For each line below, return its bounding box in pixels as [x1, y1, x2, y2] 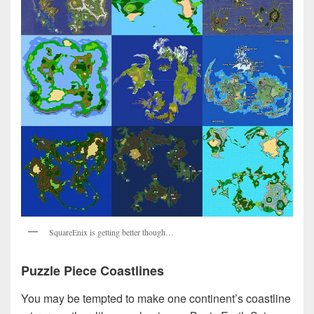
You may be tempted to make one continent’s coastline [21, 290, 291, 307]
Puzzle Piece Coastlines [21, 261, 164, 280]
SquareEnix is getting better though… [49, 226, 174, 238]
